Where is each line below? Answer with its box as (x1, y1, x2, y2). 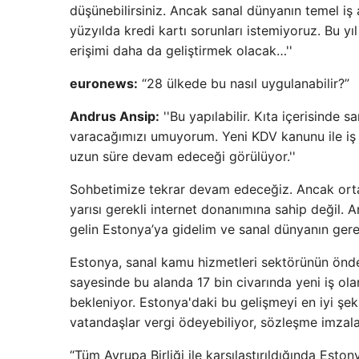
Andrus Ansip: (70, 108, 159, 124)
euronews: (70, 75, 138, 91)
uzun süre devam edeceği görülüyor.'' (70, 148, 296, 164)
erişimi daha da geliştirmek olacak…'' (70, 42, 292, 58)
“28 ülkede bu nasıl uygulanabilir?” (138, 75, 349, 91)
